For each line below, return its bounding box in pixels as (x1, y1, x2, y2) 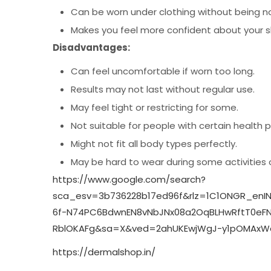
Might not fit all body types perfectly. (71, 137, 237, 150)
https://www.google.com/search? (53, 173, 206, 186)
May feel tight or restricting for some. (71, 101, 238, 114)
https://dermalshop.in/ (53, 245, 155, 258)
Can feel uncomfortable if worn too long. (71, 65, 255, 77)
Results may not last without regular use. (71, 83, 255, 96)
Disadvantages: (53, 41, 130, 54)
